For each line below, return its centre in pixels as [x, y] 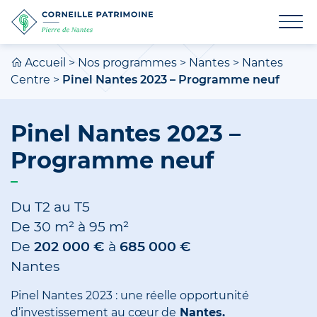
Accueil [45, 63]
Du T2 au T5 [50, 207]
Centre [30, 80]
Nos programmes [127, 63]
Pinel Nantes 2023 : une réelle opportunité [130, 296]
